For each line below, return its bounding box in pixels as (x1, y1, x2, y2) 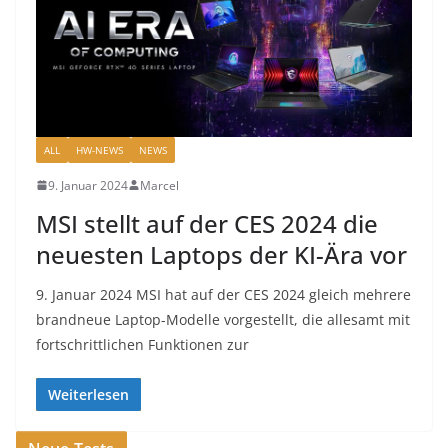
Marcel (140, 176, 179, 194)
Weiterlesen (48, 384, 129, 404)
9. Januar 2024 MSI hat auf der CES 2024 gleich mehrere (36, 284, 411, 304)
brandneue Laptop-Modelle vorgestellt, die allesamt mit (36, 309, 410, 329)
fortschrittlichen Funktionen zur (36, 334, 249, 354)
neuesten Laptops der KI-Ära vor (36, 237, 407, 271)
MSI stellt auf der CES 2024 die (36, 206, 378, 240)
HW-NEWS (76, 142, 123, 157)
